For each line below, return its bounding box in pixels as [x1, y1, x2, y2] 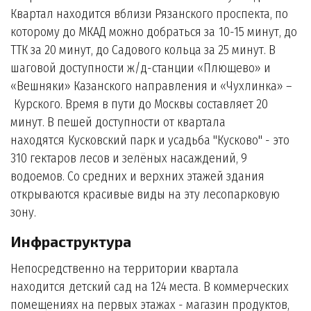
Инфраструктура [10, 233, 131, 250]
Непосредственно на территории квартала [10, 261, 239, 276]
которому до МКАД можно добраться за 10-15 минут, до [10, 24, 297, 40]
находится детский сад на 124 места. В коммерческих [10, 279, 289, 294]
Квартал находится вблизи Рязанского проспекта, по [10, 6, 288, 22]
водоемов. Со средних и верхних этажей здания [10, 169, 268, 184]
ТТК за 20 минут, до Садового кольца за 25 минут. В [10, 42, 276, 58]
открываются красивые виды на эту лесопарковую [10, 187, 280, 202]
